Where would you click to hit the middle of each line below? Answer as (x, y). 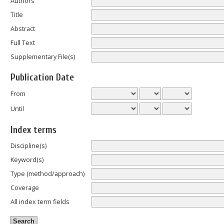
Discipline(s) (28, 145)
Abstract (23, 28)
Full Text (23, 42)
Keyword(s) (27, 159)
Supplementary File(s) (43, 56)
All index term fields (40, 201)
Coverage (25, 187)
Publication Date (42, 78)
